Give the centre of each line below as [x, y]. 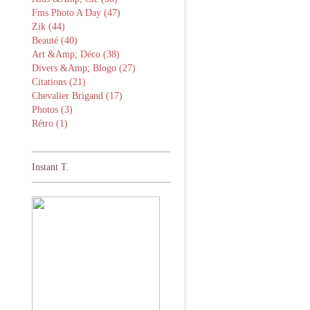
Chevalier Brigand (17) [77, 96]
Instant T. [51, 167]
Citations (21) [59, 82]
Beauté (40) [55, 40]
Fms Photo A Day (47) [76, 13]
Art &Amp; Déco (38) [76, 54]
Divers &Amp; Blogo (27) [84, 68]
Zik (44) [48, 27]
